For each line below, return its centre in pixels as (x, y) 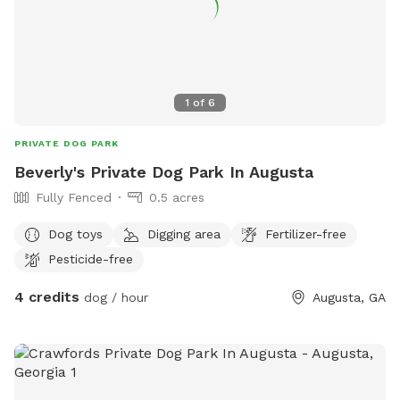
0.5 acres (177, 198)
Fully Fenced (74, 198)
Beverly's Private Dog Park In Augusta (164, 172)
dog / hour (114, 298)
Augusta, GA (349, 298)
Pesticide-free (91, 258)
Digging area (184, 233)
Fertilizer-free (306, 233)
